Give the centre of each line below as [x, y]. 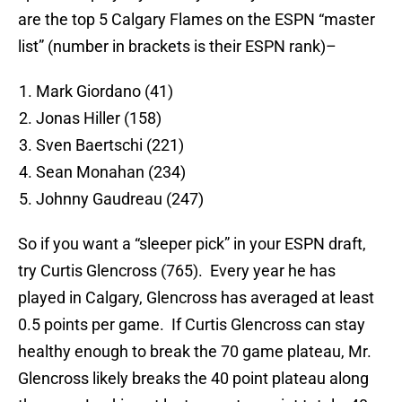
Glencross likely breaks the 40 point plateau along [193, 379]
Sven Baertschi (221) [110, 145]
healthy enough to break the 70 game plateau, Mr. [195, 352]
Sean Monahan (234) [111, 172]
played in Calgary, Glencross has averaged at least [196, 298]
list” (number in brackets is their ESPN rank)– [177, 47]
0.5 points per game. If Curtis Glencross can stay [192, 325]
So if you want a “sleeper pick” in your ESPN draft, [192, 244]
